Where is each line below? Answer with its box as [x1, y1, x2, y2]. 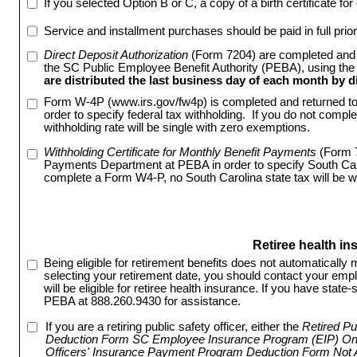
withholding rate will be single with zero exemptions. [43, 121, 310, 135]
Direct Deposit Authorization [43, 48, 188, 61]
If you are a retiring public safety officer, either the [45, 320, 299, 333]
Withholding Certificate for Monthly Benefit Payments [44, 146, 317, 159]
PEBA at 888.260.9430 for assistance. [43, 295, 241, 308]
